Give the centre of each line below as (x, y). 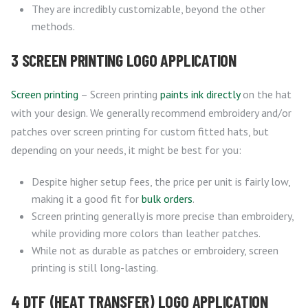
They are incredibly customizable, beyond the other (148, 9)
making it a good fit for (87, 199)
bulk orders (167, 199)
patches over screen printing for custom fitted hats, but (140, 132)
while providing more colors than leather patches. (146, 233)
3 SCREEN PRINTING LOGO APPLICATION (124, 60)
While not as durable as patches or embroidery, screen (155, 251)
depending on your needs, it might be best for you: (126, 150)
